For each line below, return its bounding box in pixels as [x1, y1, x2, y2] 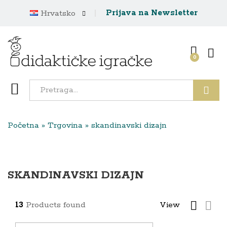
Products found [26, 200, 86, 211]
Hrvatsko [37, 8, 75, 19]
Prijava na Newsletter [105, 8, 198, 18]
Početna [8, 120, 39, 131]
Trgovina [48, 120, 83, 131]
